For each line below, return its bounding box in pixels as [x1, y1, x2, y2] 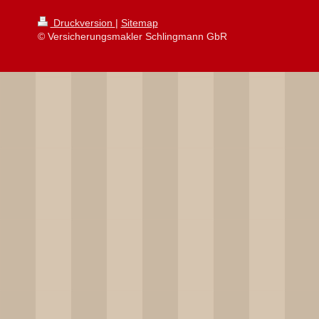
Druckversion [50, 16, 115, 28]
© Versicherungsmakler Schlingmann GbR [37, 30, 227, 42]
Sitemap [120, 16, 158, 28]
